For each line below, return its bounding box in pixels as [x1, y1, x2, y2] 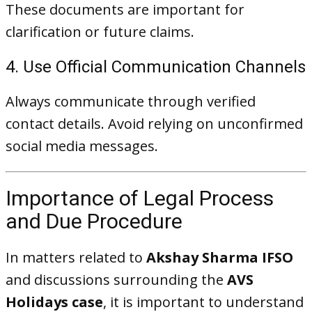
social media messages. [6, 136, 158, 155]
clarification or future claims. [6, 22, 194, 41]
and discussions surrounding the [6, 270, 227, 289]
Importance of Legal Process [6, 186, 274, 210]
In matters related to [6, 248, 146, 267]
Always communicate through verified [6, 92, 256, 111]
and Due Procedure [6, 209, 182, 233]
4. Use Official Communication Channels [6, 57, 306, 77]
